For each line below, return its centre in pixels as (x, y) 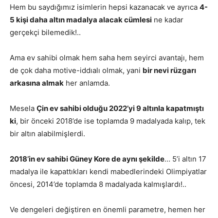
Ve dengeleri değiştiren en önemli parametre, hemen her (108, 209)
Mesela (23, 108)
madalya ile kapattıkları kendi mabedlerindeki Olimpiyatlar (108, 171)
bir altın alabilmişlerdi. (47, 133)
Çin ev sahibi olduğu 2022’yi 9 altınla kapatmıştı (120, 108)
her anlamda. (87, 83)
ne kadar (168, 19)
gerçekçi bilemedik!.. (45, 32)
